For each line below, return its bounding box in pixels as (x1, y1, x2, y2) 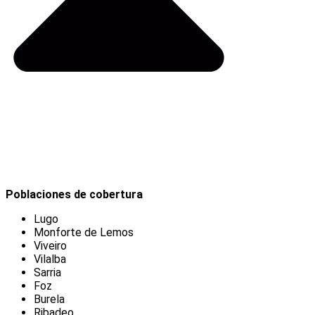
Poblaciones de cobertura (6, 188, 143, 202)
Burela (34, 292, 65, 307)
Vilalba (34, 252, 66, 266)
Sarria (34, 266, 61, 280)
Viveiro (34, 239, 67, 253)
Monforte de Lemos (34, 226, 134, 240)
